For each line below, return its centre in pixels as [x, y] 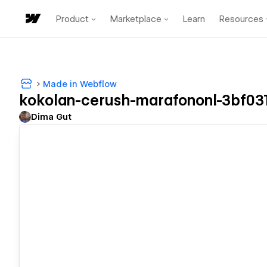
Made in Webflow [80, 84]
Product [72, 19]
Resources [241, 19]
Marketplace [136, 19]
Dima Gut [51, 117]
